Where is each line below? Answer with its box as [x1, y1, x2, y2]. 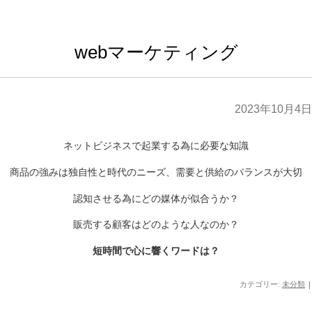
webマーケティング [74, 42, 238, 63]
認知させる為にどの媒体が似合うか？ [73, 191, 239, 205]
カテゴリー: [240, 279, 282, 290]
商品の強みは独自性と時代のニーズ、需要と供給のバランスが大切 [10, 164, 302, 178]
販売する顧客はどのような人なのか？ [73, 217, 239, 231]
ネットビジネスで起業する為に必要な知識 [63, 139, 249, 153]
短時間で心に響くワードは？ [93, 244, 219, 258]
